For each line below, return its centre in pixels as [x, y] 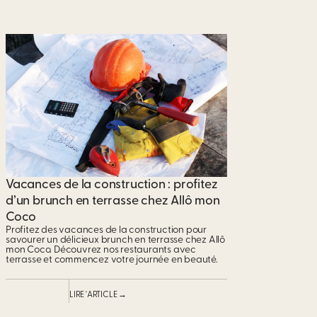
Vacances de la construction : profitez [112, 185]
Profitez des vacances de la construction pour [106, 231]
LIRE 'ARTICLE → [98, 295]
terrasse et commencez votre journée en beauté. [112, 260]
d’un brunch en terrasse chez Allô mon [113, 202]
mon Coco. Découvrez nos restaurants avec [101, 250]
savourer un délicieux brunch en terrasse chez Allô [115, 241]
